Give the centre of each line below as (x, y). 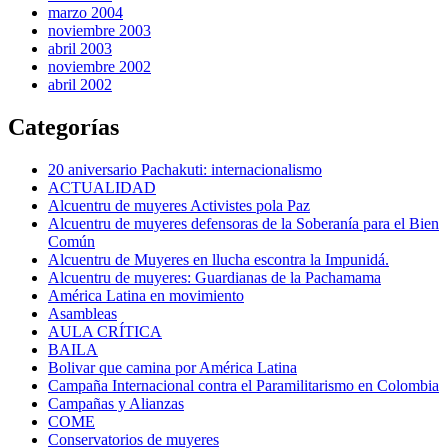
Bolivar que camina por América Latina (172, 367)
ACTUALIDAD (102, 187)
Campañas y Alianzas (116, 403)
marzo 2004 (85, 12)
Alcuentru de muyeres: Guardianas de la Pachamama (214, 277)
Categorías (63, 126)
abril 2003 (80, 48)
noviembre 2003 (99, 30)
